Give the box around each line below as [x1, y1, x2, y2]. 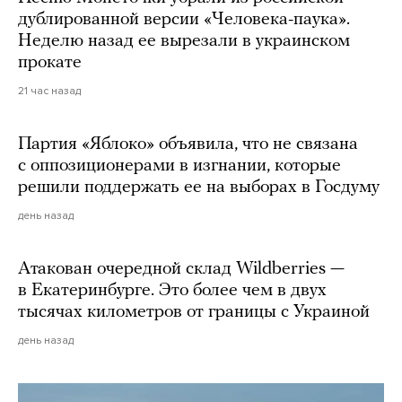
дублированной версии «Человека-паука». [18, 10, 350, 29]
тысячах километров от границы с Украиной [18, 302, 370, 321]
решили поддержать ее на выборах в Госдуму [18, 178, 380, 197]
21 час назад [18, 83, 81, 97]
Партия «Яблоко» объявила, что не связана [18, 135, 358, 153]
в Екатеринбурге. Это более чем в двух [18, 281, 327, 300]
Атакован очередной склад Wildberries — [18, 259, 345, 278]
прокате [18, 53, 82, 72]
